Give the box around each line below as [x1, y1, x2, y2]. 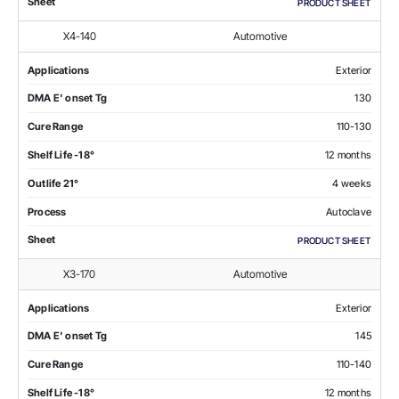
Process [28, 205, 67, 218]
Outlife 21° [28, 176, 79, 190]
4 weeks [331, 176, 371, 190]
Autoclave [326, 205, 371, 218]
